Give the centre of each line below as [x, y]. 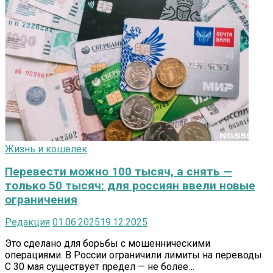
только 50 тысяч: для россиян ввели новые [130, 185]
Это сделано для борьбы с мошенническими [108, 243]
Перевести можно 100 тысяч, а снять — [119, 171]
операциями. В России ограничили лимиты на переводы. [134, 255]
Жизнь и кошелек [46, 149]
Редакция [27, 222]
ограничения [41, 199]
